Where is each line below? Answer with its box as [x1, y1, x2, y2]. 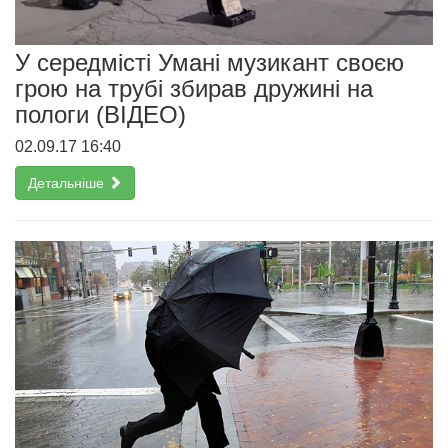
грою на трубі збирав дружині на [15, 74, 373, 102]
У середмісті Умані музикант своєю [15, 48, 404, 76]
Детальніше [28, 174, 108, 191]
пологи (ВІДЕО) [15, 100, 186, 128]
